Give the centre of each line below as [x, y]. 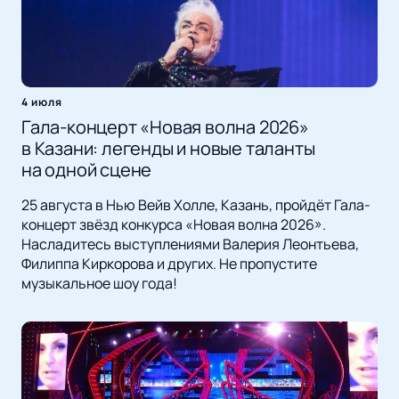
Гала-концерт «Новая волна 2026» [165, 127]
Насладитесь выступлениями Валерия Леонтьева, [190, 244]
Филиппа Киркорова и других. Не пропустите [169, 264]
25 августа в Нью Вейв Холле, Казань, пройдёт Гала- [196, 205]
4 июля [42, 102]
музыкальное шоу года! [99, 284]
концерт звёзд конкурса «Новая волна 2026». [174, 225]
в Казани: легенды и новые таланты [168, 149]
